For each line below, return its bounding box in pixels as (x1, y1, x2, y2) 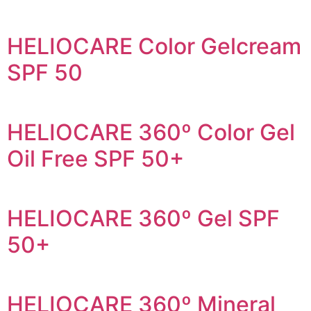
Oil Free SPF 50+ (7, 145, 184, 172)
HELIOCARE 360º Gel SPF (7, 205, 280, 232)
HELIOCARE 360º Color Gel (7, 119, 295, 146)
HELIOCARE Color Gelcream (7, 33, 301, 60)
